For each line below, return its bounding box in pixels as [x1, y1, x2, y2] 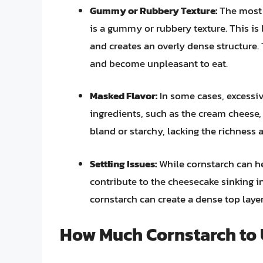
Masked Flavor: [90, 88, 157, 104]
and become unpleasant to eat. [90, 55, 228, 71]
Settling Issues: [90, 156, 157, 171]
